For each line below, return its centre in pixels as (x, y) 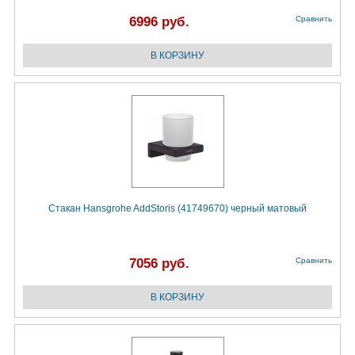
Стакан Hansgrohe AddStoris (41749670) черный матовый (177, 209)
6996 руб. (159, 22)
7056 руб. (159, 264)
